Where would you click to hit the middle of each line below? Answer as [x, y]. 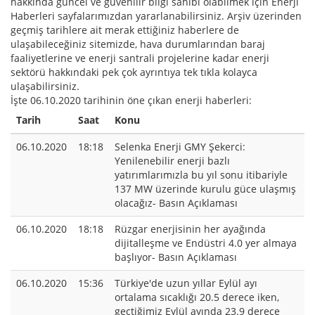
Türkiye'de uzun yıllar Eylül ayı [186, 283]
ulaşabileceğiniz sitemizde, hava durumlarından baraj [138, 44]
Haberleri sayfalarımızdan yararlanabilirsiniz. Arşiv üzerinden [156, 16]
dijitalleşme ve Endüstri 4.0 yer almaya [206, 243]
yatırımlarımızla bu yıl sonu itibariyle [201, 175]
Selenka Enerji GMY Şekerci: [180, 147]
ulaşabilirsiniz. [45, 86]
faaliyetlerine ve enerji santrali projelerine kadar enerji [140, 58]
